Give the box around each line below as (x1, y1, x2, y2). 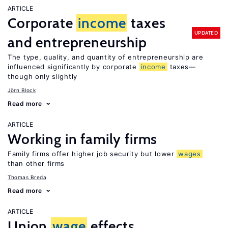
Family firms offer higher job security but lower (8, 150, 177, 158)
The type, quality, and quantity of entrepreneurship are (8, 53, 204, 61)
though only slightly (8, 72, 77, 80)
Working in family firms (8, 130, 158, 148)
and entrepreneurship (8, 34, 147, 51)
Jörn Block (8, 87, 36, 93)
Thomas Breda (8, 174, 46, 180)
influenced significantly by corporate (8, 63, 139, 71)
